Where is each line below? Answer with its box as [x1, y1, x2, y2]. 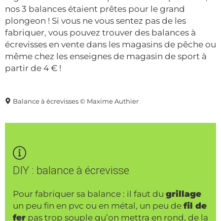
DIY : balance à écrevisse [13, 163, 129, 177]
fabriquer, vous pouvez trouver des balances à [5, 28, 196, 38]
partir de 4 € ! [5, 63, 61, 74]
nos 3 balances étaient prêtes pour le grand [5, 4, 185, 14]
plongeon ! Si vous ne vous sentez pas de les [5, 16, 186, 26]
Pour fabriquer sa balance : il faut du [13, 188, 166, 199]
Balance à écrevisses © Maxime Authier [12, 98, 139, 106]
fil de [184, 200, 207, 211]
